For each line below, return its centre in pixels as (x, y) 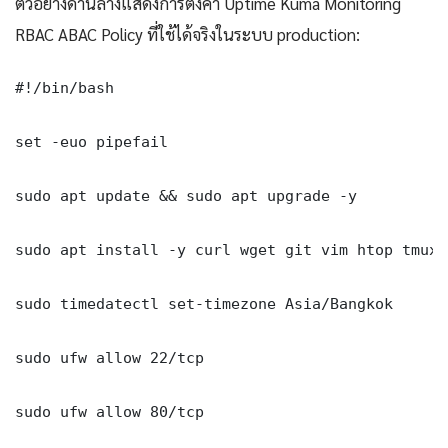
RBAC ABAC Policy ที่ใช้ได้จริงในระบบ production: (187, 34)
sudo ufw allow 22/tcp (109, 358)
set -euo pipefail (91, 142)
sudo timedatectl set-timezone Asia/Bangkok (204, 304)
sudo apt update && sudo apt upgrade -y (186, 196)
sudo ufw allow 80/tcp (109, 412)
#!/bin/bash (64, 88)
